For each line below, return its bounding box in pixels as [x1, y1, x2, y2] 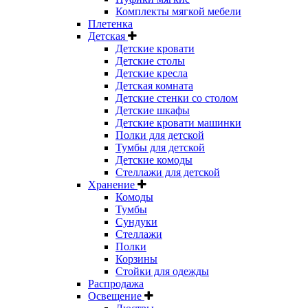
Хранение [88, 179, 137, 190]
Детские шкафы [115, 104, 190, 116]
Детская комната [115, 80, 193, 91]
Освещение [88, 290, 144, 302]
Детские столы [115, 55, 185, 67]
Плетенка [88, 18, 133, 30]
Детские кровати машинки [115, 117, 241, 129]
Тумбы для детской [115, 142, 205, 153]
